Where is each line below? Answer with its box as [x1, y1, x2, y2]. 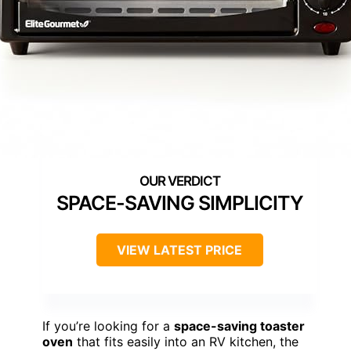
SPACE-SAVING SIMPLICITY [56, 191, 303, 215]
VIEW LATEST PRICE [117, 242, 242, 259]
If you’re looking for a [42, 318, 174, 335]
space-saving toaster [174, 318, 305, 335]
